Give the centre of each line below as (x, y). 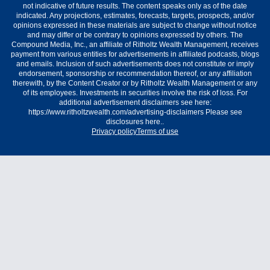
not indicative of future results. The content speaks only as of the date (135, 6)
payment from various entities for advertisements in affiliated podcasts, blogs (135, 55)
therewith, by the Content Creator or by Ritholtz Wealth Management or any (135, 83)
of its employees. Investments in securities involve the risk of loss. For (135, 93)
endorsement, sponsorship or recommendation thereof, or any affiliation (135, 74)
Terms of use (158, 132)
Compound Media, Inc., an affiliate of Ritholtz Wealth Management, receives (135, 45)
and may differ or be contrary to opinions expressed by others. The (135, 35)
